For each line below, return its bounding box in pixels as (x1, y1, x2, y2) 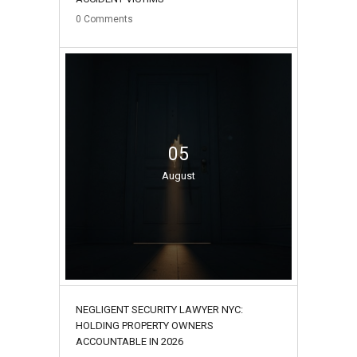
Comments (84, 13, 133, 25)
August (162, 169, 195, 182)
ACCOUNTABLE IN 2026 (76, 335, 183, 347)
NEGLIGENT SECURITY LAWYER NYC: (76, 303, 243, 316)
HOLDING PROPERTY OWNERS (76, 319, 214, 331)
